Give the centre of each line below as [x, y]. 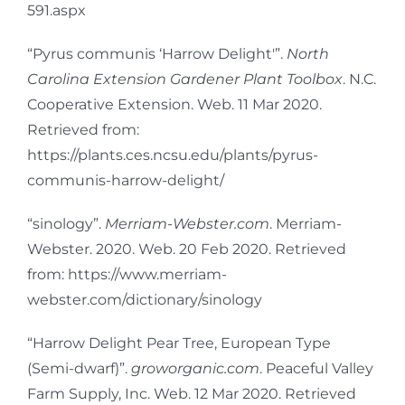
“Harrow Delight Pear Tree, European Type [179, 343]
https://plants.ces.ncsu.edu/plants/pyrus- [173, 155]
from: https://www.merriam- [127, 274]
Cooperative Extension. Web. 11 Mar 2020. [174, 104]
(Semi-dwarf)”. [79, 368]
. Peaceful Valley [316, 368]
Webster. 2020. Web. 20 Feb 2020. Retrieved [187, 249]
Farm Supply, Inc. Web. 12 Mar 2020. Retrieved [192, 393]
